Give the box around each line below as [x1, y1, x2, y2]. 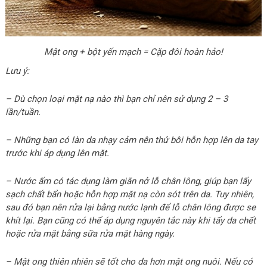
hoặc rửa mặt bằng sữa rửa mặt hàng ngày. [5, 228, 175, 239]
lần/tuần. [5, 106, 41, 117]
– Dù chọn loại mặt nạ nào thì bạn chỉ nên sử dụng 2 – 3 [5, 93, 228, 104]
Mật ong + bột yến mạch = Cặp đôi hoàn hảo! [44, 46, 223, 57]
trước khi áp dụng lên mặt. [5, 147, 109, 159]
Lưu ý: [5, 65, 29, 76]
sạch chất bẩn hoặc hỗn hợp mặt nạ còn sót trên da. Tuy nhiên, [5, 188, 254, 200]
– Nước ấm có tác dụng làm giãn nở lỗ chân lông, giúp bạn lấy [5, 175, 251, 187]
